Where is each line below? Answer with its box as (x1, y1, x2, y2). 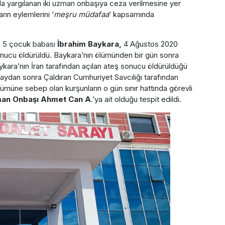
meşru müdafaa (53, 9, 109, 19)
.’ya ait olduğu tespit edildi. (90, 94, 181, 104)
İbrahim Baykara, (55, 39, 122, 49)
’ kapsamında (108, 9, 154, 19)
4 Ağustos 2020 (121, 39, 178, 49)
